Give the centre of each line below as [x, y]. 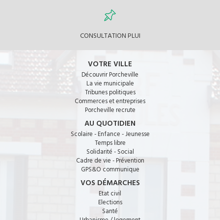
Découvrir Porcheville [110, 74]
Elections [110, 202]
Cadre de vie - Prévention [110, 160]
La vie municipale [110, 83]
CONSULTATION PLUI [110, 35]
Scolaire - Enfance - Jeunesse [110, 134]
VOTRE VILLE [110, 63]
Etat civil [110, 193]
